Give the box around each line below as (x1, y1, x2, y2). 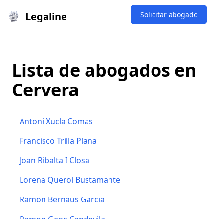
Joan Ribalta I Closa (20, 155, 89, 166)
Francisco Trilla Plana (20, 135, 97, 146)
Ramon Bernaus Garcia (20, 194, 105, 205)
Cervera (12, 78, 79, 102)
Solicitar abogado (140, 10, 197, 19)
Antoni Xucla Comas (20, 116, 93, 127)
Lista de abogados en (12, 58, 197, 82)
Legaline (25, 10, 67, 23)
